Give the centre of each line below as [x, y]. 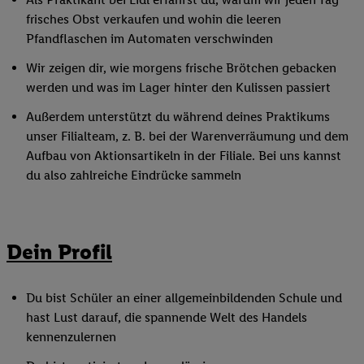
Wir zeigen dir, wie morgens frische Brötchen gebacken [181, 68]
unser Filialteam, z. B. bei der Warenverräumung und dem [187, 136]
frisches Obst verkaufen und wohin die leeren [154, 19]
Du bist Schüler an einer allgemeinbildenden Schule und [184, 298]
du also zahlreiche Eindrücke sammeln [134, 175]
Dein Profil [59, 251]
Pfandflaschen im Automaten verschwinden [149, 39]
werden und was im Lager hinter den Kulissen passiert [178, 88]
